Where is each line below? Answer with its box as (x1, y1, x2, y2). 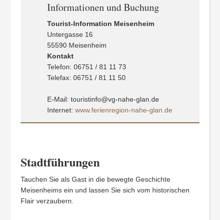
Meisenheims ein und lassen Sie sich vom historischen (21, 186, 190, 194)
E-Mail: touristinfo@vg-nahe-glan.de (47, 95, 159, 103)
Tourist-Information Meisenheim (47, 20, 154, 27)
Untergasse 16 (47, 30, 93, 38)
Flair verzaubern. (21, 197, 74, 205)
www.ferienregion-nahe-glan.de (75, 106, 172, 114)
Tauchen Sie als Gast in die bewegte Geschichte (21, 175, 171, 183)
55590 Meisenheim (47, 41, 107, 49)
